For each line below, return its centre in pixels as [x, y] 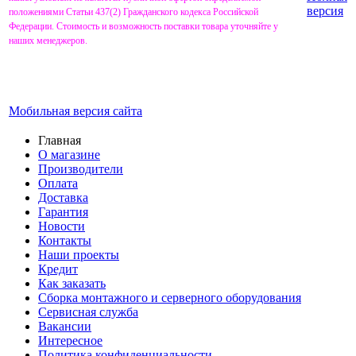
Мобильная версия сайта [75, 110]
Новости [62, 226]
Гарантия [63, 211]
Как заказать [72, 283]
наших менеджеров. [48, 40]
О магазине [69, 154]
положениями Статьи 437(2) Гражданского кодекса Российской [133, 12]
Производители [81, 168]
